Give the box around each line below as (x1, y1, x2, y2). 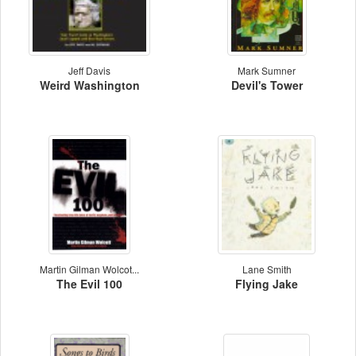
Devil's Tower (230, 76, 303, 93)
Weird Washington (39, 76, 140, 93)
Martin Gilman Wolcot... (40, 261, 139, 276)
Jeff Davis (68, 63, 110, 77)
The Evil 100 (56, 275, 122, 292)
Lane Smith (242, 261, 292, 276)
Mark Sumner (238, 63, 296, 77)
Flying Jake (235, 275, 298, 292)
